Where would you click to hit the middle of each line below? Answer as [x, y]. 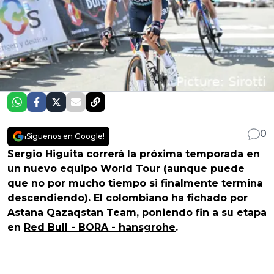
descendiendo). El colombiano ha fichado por [128, 198]
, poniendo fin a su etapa [202, 212]
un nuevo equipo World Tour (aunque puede [126, 168]
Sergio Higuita [45, 154]
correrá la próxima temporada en [172, 154]
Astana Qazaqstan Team [72, 212]
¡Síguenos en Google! [65, 136]
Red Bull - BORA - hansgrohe [100, 227]
